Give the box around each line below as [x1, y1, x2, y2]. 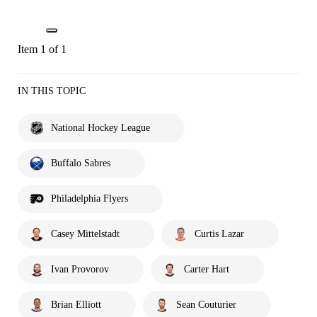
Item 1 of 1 [18, 42, 67, 55]
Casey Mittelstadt [51, 228, 120, 239]
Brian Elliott [51, 299, 101, 310]
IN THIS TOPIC [18, 85, 86, 96]
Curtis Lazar [195, 228, 244, 239]
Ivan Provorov [51, 263, 109, 275]
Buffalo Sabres [51, 157, 110, 168]
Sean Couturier [176, 299, 236, 310]
